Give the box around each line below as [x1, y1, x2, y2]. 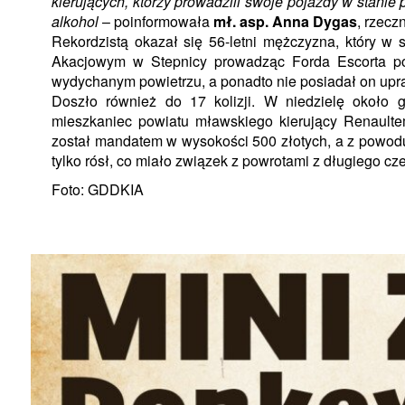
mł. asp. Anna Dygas [213, 11, 357, 33]
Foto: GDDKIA [52, 179, 144, 201]
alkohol [52, 11, 99, 33]
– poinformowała [99, 11, 213, 33]
